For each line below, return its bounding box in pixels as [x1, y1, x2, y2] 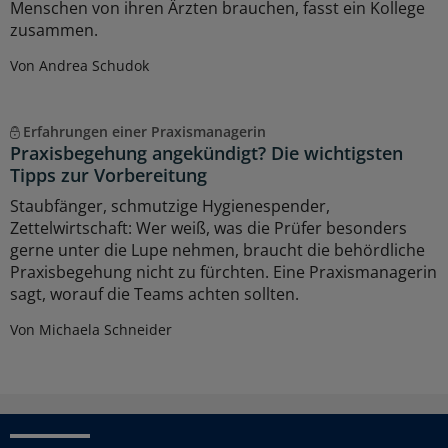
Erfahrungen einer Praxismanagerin [22, 122, 266, 142]
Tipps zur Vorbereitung [10, 163, 207, 188]
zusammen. [10, 19, 98, 42]
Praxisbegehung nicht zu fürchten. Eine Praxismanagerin [10, 261, 437, 284]
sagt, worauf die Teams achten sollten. [10, 283, 299, 306]
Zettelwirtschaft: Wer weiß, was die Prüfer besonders [10, 217, 407, 240]
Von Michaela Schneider [10, 320, 172, 340]
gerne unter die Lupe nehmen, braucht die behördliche [10, 239, 425, 262]
